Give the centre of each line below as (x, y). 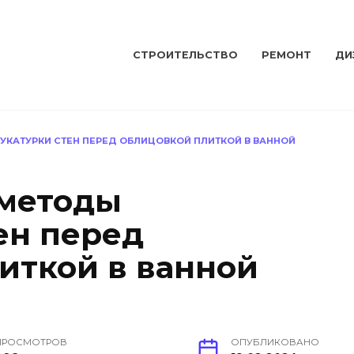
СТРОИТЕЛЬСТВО (186, 55)
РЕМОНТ (287, 55)
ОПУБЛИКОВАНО (275, 343)
